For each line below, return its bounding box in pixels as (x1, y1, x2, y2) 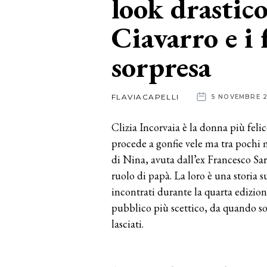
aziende (19, 66, 67, 85)
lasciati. (111, 216, 144, 231)
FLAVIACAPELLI (111, 92, 179, 101)
